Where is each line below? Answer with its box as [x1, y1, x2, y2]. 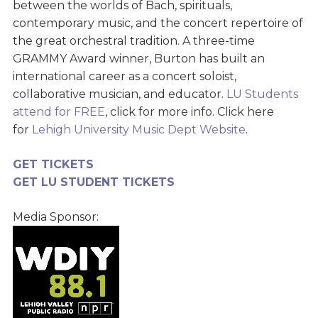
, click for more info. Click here [104, 105, 274, 119]
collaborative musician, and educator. [12, 87, 226, 102]
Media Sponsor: [12, 210, 99, 224]
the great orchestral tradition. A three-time [12, 34, 255, 48]
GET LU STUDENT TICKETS [12, 175, 175, 190]
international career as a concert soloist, [12, 70, 236, 84]
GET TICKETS [12, 158, 94, 172]
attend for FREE [12, 105, 105, 119]
